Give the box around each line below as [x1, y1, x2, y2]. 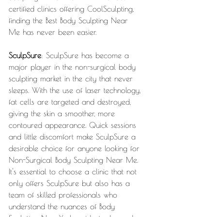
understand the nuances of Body [9, 202, 118, 211]
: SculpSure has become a [41, 51, 132, 60]
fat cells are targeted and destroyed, [9, 97, 134, 107]
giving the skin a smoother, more [9, 109, 118, 118]
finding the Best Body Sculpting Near [9, 16, 131, 25]
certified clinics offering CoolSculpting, [9, 4, 137, 14]
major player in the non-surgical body [9, 62, 139, 72]
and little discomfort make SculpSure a [9, 132, 139, 141]
